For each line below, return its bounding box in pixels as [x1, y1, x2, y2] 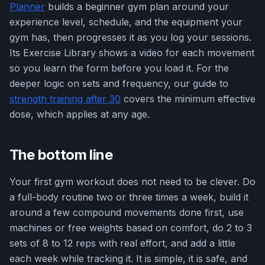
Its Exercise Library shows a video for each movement [9, 47, 254, 59]
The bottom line [9, 146, 112, 164]
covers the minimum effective [121, 93, 256, 105]
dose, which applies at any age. [9, 108, 150, 121]
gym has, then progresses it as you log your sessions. [9, 31, 251, 44]
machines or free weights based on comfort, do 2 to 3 [9, 222, 252, 234]
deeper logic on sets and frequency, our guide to [9, 77, 228, 90]
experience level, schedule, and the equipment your [9, 16, 243, 28]
